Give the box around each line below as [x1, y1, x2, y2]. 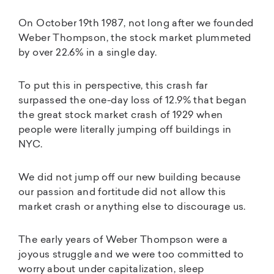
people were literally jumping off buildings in [18, 125, 232, 135]
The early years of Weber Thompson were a [18, 235, 228, 245]
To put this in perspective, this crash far [18, 81, 208, 91]
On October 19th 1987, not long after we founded [18, 18, 254, 29]
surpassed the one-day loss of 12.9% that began [18, 95, 247, 106]
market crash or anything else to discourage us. [18, 202, 246, 212]
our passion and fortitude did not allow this [18, 187, 226, 198]
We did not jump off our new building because [18, 172, 241, 183]
